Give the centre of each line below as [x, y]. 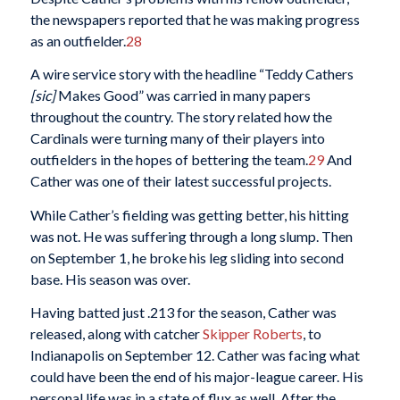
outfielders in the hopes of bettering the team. [169, 160]
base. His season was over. [110, 279]
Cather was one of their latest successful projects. [180, 181]
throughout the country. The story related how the [181, 117]
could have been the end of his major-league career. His [196, 377]
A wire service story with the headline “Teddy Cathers [192, 74]
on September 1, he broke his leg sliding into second [187, 257]
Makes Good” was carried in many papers [183, 96]
